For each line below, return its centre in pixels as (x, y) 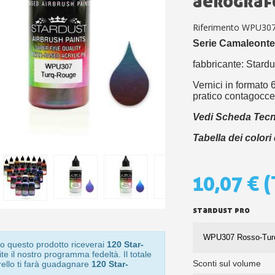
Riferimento (216, 28)
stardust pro (221, 210)
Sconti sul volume (227, 264)
